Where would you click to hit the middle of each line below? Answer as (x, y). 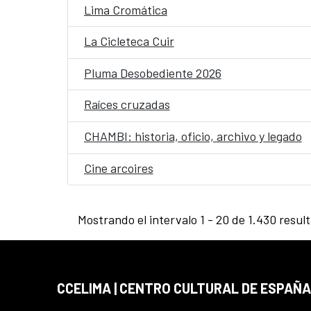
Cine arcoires (118, 168)
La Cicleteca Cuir (129, 41)
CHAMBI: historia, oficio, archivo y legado (193, 136)
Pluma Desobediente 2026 (152, 73)
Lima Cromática (125, 9)
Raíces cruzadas (127, 104)
